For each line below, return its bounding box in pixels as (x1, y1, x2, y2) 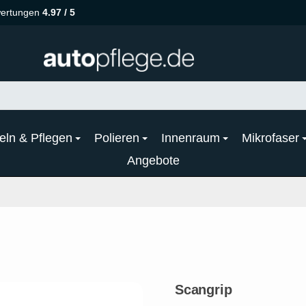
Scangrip (175, 281, 232, 297)
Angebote (126, 153, 180, 167)
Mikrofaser (242, 130, 299, 145)
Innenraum (161, 130, 220, 145)
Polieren (94, 130, 139, 145)
